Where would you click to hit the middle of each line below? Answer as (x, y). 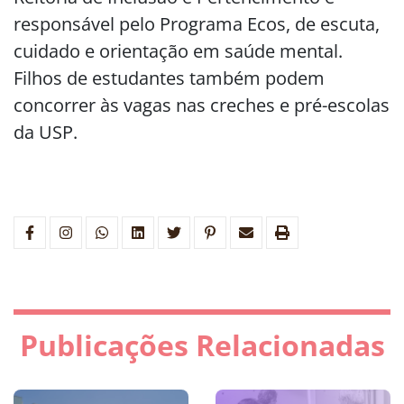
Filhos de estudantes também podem (169, 78)
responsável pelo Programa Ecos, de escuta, (197, 24)
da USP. (46, 132)
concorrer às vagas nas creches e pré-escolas (202, 105)
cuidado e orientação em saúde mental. (178, 51)
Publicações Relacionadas (202, 345)
